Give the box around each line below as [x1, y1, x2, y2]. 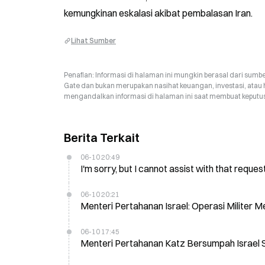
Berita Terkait [64, 130, 140, 145]
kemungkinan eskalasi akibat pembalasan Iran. [64, 7, 253, 19]
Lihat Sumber [71, 36, 116, 45]
